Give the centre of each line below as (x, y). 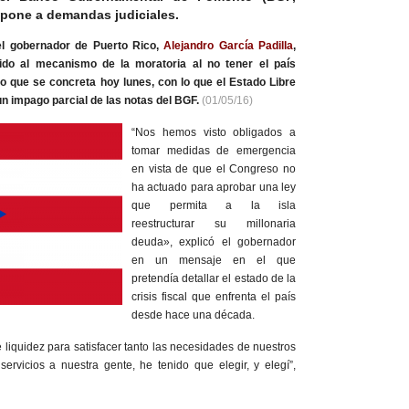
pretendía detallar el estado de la (214, 279)
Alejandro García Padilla (229, 46)
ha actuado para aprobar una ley (214, 188)
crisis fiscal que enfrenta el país (214, 297)
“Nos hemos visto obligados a (214, 133)
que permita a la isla (214, 206)
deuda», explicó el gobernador (214, 242)
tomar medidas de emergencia (214, 151)
